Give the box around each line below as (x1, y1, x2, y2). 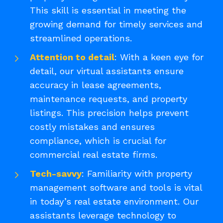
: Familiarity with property (82, 168, 192, 179)
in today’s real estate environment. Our (30, 196, 199, 207)
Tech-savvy (30, 168, 82, 179)
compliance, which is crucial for (30, 135, 166, 146)
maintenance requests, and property (30, 93, 187, 104)
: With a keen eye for (114, 51, 204, 62)
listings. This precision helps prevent (30, 107, 189, 118)
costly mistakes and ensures (30, 121, 155, 132)
